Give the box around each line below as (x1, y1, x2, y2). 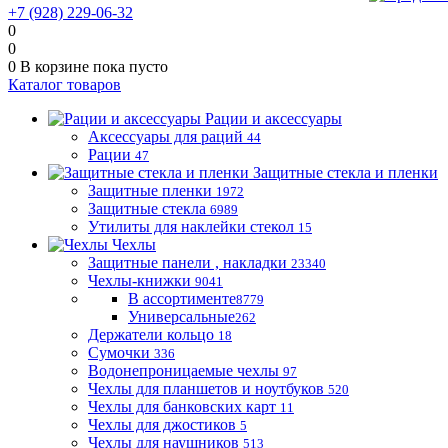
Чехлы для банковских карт (88, 398, 276, 415)
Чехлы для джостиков (88, 416, 240, 433)
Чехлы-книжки (88, 272, 191, 289)
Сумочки (88, 344, 150, 361)
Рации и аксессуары (205, 110, 342, 127)
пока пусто (93, 58, 168, 75)
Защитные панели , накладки (88, 254, 287, 271)
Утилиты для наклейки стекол (88, 218, 294, 235)
